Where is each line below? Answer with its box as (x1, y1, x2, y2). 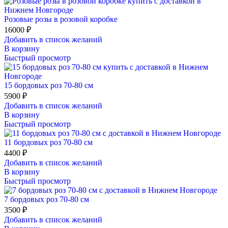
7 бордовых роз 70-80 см (4, 194, 89, 204)
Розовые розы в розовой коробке (4, 14, 118, 23)
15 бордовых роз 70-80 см (4, 80, 93, 90)
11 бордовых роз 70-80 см (4, 137, 93, 147)
